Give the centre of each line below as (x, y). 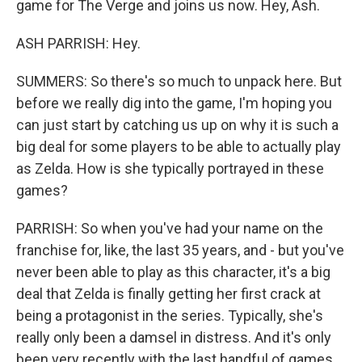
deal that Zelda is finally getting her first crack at (168, 294)
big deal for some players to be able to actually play (179, 147)
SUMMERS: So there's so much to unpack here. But (179, 81)
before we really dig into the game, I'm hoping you (174, 103)
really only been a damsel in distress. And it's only (174, 337)
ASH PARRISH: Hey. (78, 43)
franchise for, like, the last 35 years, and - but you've (180, 250)
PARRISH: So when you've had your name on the (170, 228)
